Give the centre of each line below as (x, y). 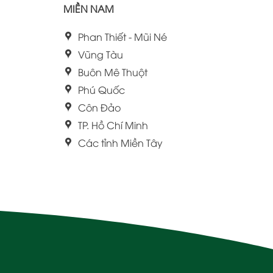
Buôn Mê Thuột (112, 72)
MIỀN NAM (88, 8)
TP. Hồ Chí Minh (113, 125)
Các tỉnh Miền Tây (120, 142)
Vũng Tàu (100, 54)
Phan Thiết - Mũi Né (122, 36)
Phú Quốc (101, 89)
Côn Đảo (99, 107)
